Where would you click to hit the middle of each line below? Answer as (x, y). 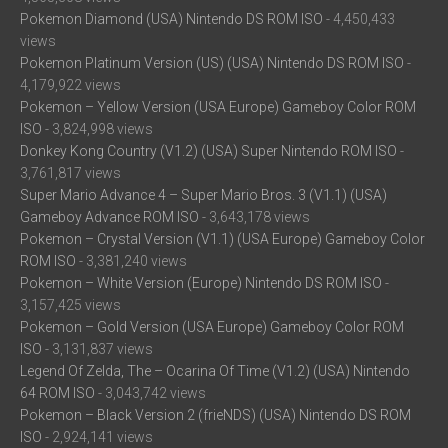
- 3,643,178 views (254, 217)
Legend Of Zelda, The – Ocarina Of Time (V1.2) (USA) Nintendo (215, 371)
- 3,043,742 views (150, 393)
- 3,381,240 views (131, 261)
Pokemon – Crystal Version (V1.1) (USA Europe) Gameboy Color (222, 239)
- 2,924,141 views (97, 437)
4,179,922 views (70, 85)
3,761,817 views (70, 173)
